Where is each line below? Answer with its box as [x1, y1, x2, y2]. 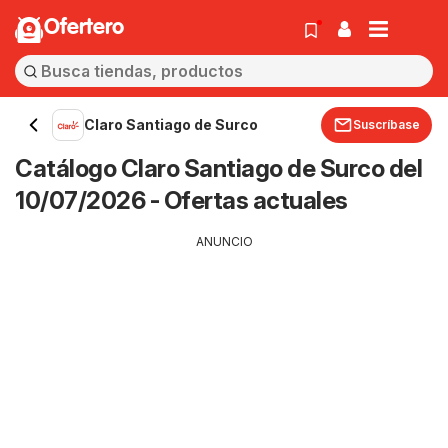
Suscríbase [353, 117, 420, 132]
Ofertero [44, 17, 124, 39]
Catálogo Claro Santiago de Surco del [15, 154, 422, 183]
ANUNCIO [195, 234, 253, 249]
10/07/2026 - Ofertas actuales [15, 186, 348, 215]
